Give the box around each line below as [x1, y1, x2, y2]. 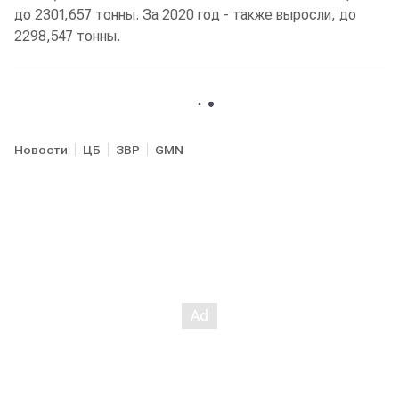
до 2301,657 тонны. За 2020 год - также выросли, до [14, 6, 356, 24]
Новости [14, 142, 68, 158]
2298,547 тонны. [14, 28, 120, 45]
